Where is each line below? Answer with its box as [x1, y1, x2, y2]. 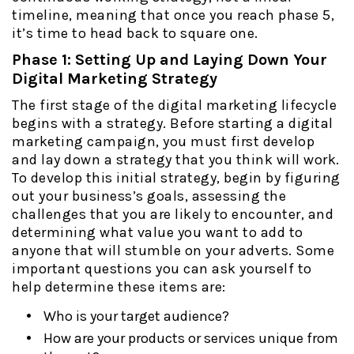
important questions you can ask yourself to [12, 259, 312, 277]
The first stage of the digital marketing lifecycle [12, 96, 337, 114]
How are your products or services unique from [43, 329, 338, 347]
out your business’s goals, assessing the [12, 186, 286, 205]
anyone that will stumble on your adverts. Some [12, 241, 334, 259]
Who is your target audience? [43, 307, 229, 325]
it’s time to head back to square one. [12, 24, 258, 42]
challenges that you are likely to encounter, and [12, 205, 333, 223]
